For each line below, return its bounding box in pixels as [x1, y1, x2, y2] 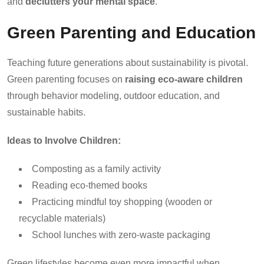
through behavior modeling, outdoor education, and [7, 90, 220, 101]
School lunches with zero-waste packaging [32, 229, 210, 240]
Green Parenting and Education [7, 22, 256, 42]
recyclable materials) [19, 213, 105, 223]
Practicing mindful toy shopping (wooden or [32, 196, 212, 207]
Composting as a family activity [32, 163, 161, 174]
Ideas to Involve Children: [7, 135, 121, 146]
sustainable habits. [7, 107, 85, 117]
